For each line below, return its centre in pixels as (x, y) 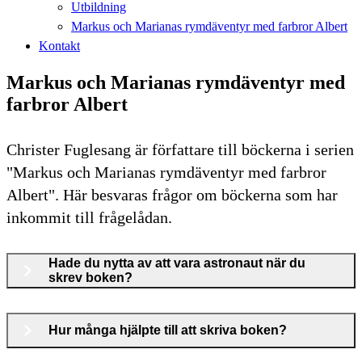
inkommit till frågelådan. (89, 217)
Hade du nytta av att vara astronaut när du (177, 263)
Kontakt (59, 45)
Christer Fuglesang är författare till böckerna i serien (180, 149)
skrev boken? (90, 277)
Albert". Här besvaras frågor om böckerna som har (172, 194)
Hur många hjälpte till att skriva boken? (168, 330)
